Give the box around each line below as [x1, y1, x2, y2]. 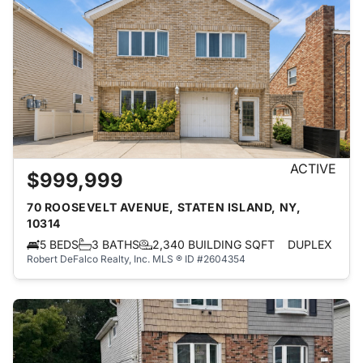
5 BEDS [40, 237, 79, 251]
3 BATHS [92, 237, 139, 251]
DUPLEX [288, 237, 332, 251]
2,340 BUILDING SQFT [152, 237, 275, 251]
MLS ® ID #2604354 [152, 253, 246, 265]
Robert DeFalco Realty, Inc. [27, 253, 150, 265]
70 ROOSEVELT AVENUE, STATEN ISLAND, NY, [27, 200, 301, 214]
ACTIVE [290, 160, 336, 177]
